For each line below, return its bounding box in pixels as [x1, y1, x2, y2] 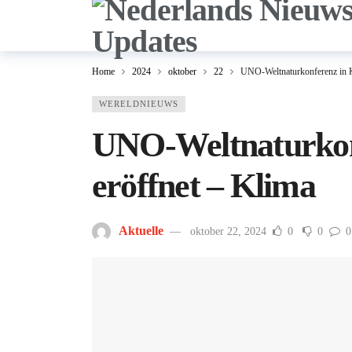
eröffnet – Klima [92, 167, 315, 205]
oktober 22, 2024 [190, 225, 266, 237]
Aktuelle [119, 224, 163, 237]
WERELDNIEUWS [99, 99, 178, 108]
